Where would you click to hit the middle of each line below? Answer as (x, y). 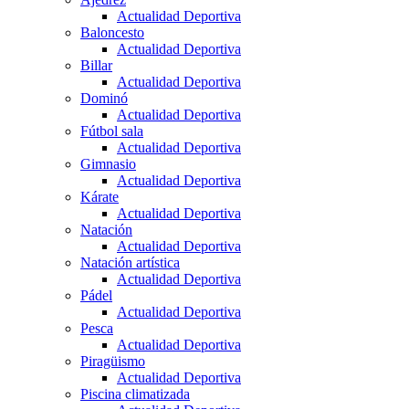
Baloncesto (112, 33)
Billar (96, 66)
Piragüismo (113, 362)
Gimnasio (108, 164)
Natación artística (130, 263)
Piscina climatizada (135, 394)
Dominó (104, 99)
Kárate (100, 197)
